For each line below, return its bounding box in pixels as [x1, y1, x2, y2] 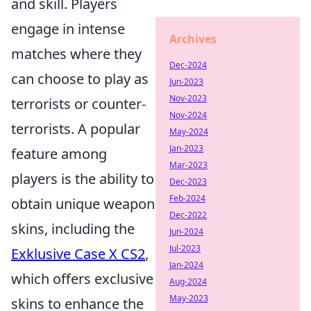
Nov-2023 [169, 92, 207, 104]
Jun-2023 [169, 76, 203, 87]
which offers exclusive [11, 269, 153, 288]
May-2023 [169, 292, 208, 304]
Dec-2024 [169, 59, 207, 71]
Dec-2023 [169, 176, 207, 187]
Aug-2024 [169, 276, 207, 287]
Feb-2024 [169, 192, 205, 204]
